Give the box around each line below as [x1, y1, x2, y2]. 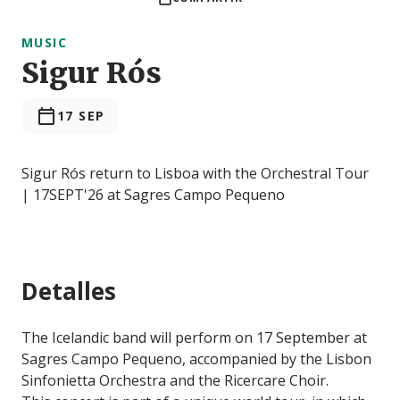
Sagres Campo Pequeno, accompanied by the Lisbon [21, 349, 371, 370]
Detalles [21, 275, 116, 308]
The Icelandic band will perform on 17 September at [21, 328, 367, 348]
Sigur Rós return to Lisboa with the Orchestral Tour [21, 163, 369, 184]
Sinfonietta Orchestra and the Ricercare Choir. [21, 371, 329, 391]
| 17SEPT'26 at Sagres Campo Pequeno [21, 185, 285, 205]
